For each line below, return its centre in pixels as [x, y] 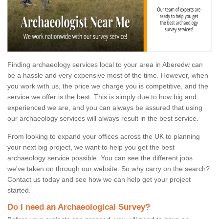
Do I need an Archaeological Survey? [79, 207]
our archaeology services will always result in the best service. [103, 119]
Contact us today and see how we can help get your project [99, 180]
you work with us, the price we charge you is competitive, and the [108, 86]
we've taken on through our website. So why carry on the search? [109, 169]
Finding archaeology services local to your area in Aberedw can [105, 65]
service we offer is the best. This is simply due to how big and [102, 97]
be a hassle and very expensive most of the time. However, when [108, 76]
